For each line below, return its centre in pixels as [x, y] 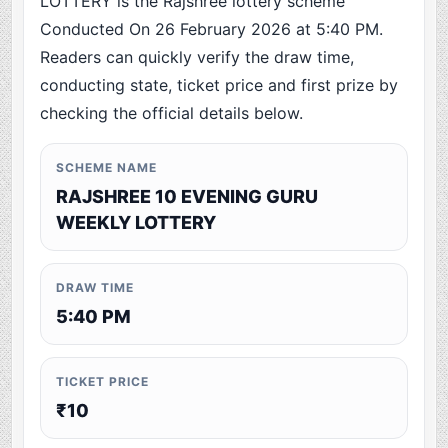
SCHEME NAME [106, 168]
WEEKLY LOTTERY [136, 223]
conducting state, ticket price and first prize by [219, 85]
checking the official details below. [172, 113]
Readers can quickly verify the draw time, [197, 57]
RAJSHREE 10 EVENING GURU [187, 197]
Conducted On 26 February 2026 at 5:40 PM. [212, 29]
